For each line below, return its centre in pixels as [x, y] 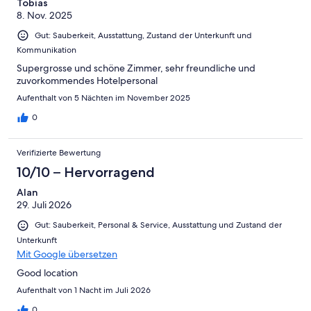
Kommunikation [47, 50]
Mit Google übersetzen [67, 254]
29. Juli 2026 [44, 205]
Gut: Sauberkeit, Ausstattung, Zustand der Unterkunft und [143, 36]
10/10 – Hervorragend [86, 173]
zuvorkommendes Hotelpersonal [87, 81]
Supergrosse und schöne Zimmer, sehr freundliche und [136, 68]
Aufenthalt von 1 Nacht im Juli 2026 [84, 290]
